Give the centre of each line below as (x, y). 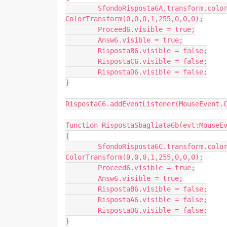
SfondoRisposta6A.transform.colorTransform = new (82, 8)
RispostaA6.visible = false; (82, 200)
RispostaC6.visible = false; (82, 61)
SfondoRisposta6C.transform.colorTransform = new (82, 146)
